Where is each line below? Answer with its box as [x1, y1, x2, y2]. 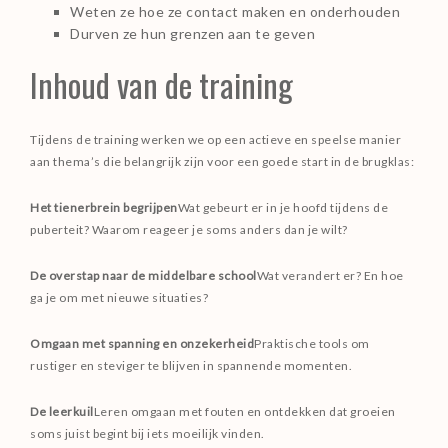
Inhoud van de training [30, 61, 293, 108]
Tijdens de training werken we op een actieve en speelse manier [30, 132, 401, 147]
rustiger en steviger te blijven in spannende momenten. [30, 358, 352, 373]
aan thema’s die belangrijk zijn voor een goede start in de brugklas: [30, 154, 414, 169]
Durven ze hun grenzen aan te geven [70, 25, 315, 42]
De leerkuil [30, 404, 94, 419]
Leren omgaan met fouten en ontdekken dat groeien [93, 404, 396, 419]
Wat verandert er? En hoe [256, 268, 404, 283]
